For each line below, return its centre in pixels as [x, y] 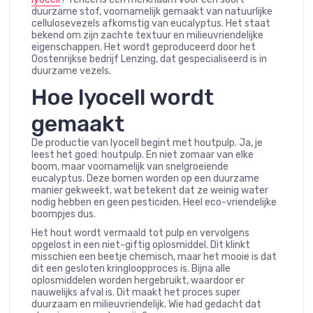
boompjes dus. [64, 214]
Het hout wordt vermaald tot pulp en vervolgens [140, 233]
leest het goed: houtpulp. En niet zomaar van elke [143, 155]
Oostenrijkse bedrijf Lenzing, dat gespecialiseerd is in [149, 59]
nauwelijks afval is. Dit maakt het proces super [136, 293]
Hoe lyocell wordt [123, 97]
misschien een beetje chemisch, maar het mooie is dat [154, 257]
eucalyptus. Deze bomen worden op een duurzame [145, 179]
